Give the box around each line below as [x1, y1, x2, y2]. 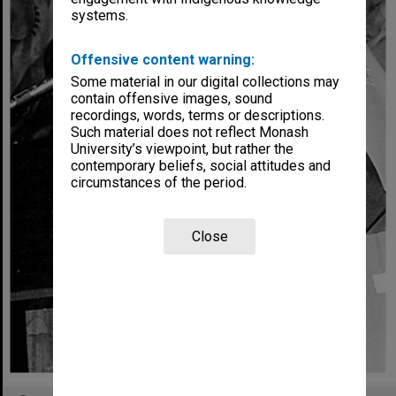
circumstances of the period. [71, 174, 247, 192]
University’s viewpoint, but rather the [71, 141, 294, 158]
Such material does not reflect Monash [71, 124, 309, 141]
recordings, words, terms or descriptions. [71, 107, 325, 125]
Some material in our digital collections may [71, 73, 340, 91]
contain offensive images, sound [71, 90, 273, 108]
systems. [71, 7, 129, 25]
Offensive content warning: [71, 51, 255, 69]
